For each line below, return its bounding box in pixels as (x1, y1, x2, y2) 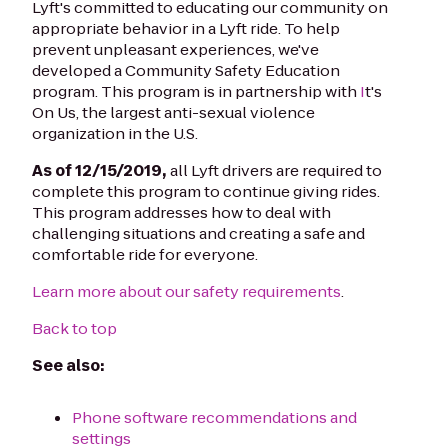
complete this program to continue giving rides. (32, 181, 380, 202)
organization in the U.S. (32, 123, 198, 144)
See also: (32, 355, 105, 376)
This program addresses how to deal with (32, 202, 331, 223)
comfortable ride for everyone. (32, 244, 258, 265)
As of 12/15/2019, (32, 160, 170, 181)
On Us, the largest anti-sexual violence (32, 102, 315, 123)
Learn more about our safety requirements (32, 281, 341, 302)
